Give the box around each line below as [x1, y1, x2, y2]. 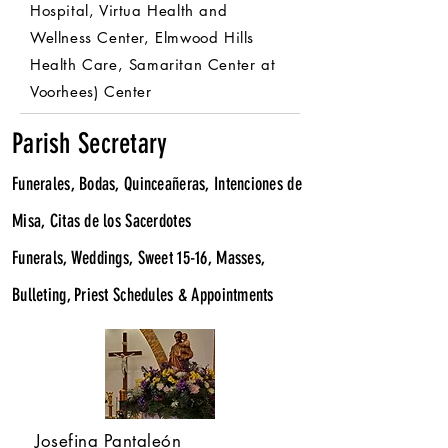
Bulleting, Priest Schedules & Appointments [12, 284, 274, 306]
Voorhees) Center [30, 82, 152, 101]
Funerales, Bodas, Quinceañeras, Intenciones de [12, 173, 302, 195]
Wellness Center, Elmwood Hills [30, 28, 255, 47]
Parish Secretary [12, 127, 168, 160]
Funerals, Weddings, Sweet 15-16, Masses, [12, 247, 266, 269]
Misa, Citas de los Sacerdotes [12, 210, 192, 232]
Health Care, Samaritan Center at [30, 55, 276, 74]
